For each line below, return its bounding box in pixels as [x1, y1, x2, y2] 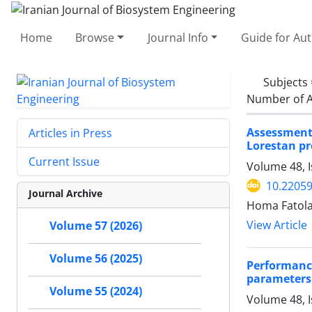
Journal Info [147, 29, 208, 45]
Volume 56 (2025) [49, 251, 142, 266]
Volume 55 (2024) [49, 283, 142, 299]
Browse [75, 29, 115, 45]
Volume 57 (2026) [49, 218, 142, 233]
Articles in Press [29, 125, 112, 141]
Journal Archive [29, 186, 102, 200]
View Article [247, 217, 307, 233]
